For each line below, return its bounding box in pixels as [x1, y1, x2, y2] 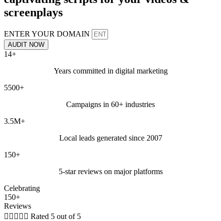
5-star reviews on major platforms [58, 167, 163, 176]
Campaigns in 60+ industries [66, 100, 155, 109]
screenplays [4, 5, 63, 19]
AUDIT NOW [8, 40, 44, 48]
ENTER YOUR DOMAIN [4, 29, 92, 38]
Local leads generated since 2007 [59, 133, 162, 142]
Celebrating [4, 184, 40, 192]
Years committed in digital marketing [53, 66, 168, 75]
